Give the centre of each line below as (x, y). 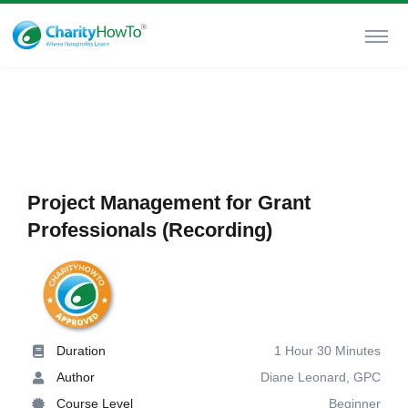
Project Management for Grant (169, 203)
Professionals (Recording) (150, 230)
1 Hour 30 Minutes (327, 351)
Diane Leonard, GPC (321, 377)
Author (76, 377)
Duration (81, 351)
